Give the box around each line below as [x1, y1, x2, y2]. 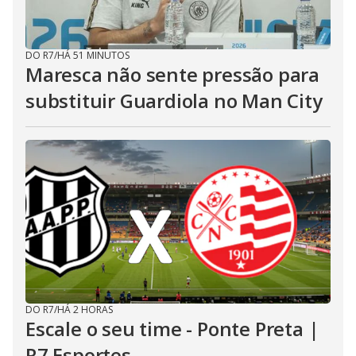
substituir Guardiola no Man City [25, 87, 323, 114]
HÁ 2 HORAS [57, 303, 113, 316]
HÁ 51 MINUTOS [57, 48, 130, 62]
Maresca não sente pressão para [25, 61, 319, 87]
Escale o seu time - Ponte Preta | [25, 315, 319, 342]
